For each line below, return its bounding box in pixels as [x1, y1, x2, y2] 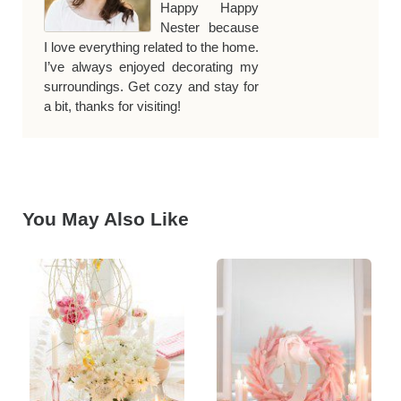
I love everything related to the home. [43, 38, 260, 55]
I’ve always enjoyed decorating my [43, 58, 260, 74]
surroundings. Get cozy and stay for [43, 78, 260, 94]
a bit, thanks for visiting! [43, 98, 181, 114]
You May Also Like [21, 208, 189, 229]
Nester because [159, 19, 260, 35]
